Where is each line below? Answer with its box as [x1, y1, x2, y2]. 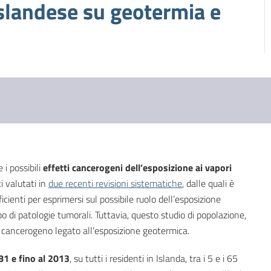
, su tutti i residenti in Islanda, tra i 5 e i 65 [70, 251, 238, 266]
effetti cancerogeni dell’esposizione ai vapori [43, 160, 232, 175]
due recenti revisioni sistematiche [48, 176, 182, 191]
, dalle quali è [182, 176, 234, 191]
